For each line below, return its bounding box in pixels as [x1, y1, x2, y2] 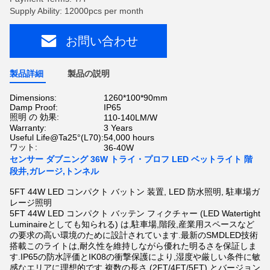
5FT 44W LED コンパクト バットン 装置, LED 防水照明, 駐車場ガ [10, 187, 260, 196]
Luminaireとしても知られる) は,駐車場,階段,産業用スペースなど [10, 219, 254, 229]
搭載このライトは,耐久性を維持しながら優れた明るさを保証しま [10, 241, 257, 251]
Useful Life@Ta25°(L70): [10, 133, 104, 142]
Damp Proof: [10, 102, 58, 112]
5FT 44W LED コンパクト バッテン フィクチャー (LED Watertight [10, 209, 260, 218]
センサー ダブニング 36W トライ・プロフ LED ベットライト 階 [10, 154, 253, 164]
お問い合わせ [65, 34, 138, 48]
